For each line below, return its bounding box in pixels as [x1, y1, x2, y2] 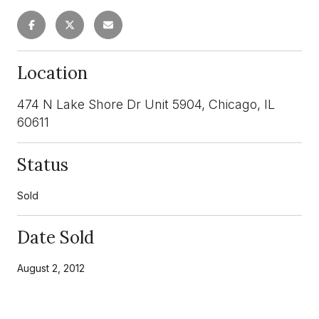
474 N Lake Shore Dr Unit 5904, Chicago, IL [17, 96, 275, 112]
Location [17, 61, 88, 84]
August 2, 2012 [17, 261, 85, 274]
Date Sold [17, 226, 94, 249]
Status [17, 153, 68, 176]
